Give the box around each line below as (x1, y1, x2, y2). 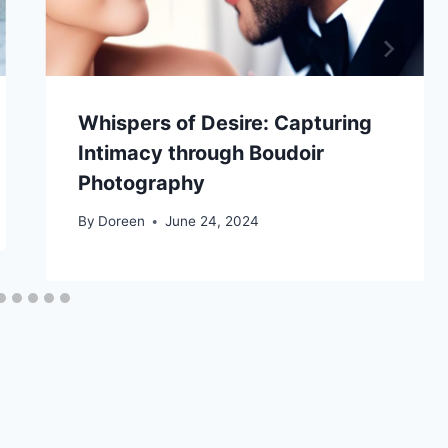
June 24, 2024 (164, 213, 259, 230)
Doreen (97, 213, 145, 230)
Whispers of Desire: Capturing (77, 110, 372, 135)
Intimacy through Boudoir (77, 140, 324, 165)
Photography (77, 170, 205, 195)
